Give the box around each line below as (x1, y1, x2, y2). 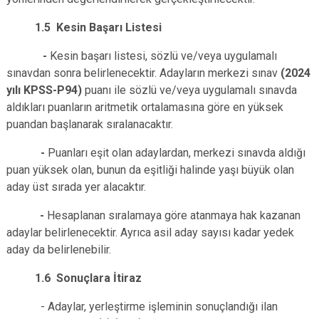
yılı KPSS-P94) (6, 83, 85, 97)
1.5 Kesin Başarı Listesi (6, 21, 162, 34)
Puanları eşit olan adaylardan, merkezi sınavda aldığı (48, 146, 305, 159)
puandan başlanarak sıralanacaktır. (6, 117, 173, 131)
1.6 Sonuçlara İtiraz (6, 271, 142, 285)
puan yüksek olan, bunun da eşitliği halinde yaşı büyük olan (6, 163, 294, 177)
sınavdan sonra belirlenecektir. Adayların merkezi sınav (6, 66, 281, 80)
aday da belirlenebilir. (6, 243, 111, 256)
